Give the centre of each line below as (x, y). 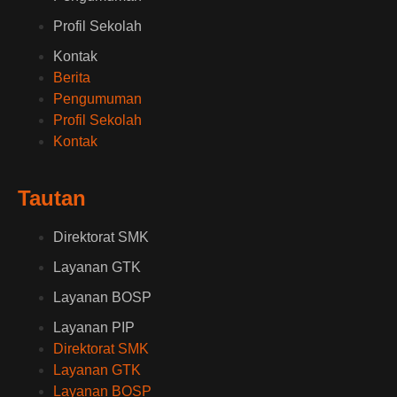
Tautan (52, 198)
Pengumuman (97, 99)
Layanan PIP (94, 328)
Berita (72, 78)
